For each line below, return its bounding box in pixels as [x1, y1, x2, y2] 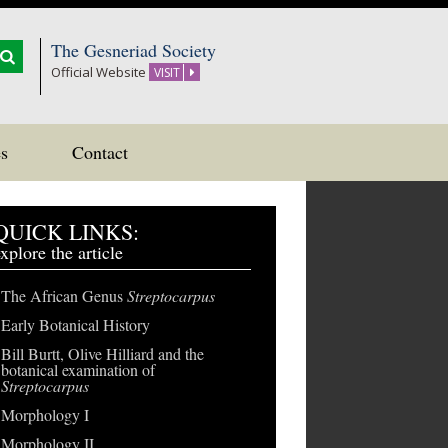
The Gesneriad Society [51, 38, 216, 62]
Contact [72, 140, 128, 164]
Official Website [51, 63, 149, 81]
